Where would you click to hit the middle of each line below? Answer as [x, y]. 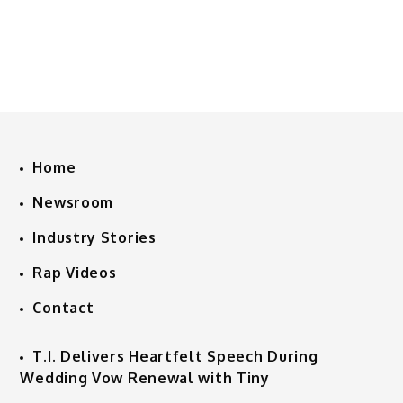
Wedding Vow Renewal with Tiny [145, 378]
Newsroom [73, 203]
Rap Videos [75, 273]
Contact [63, 308]
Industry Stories [94, 238]
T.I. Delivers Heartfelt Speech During [175, 357]
